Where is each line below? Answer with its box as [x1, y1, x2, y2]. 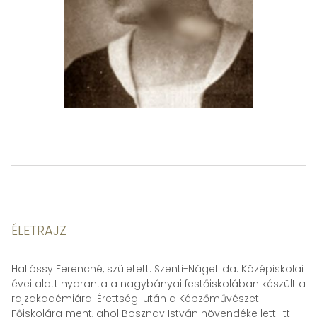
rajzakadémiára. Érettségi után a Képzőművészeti [11, 292, 261, 306]
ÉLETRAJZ [11, 221, 67, 239]
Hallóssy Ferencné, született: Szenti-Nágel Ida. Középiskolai [11, 262, 304, 276]
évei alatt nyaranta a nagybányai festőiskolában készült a [11, 277, 306, 291]
